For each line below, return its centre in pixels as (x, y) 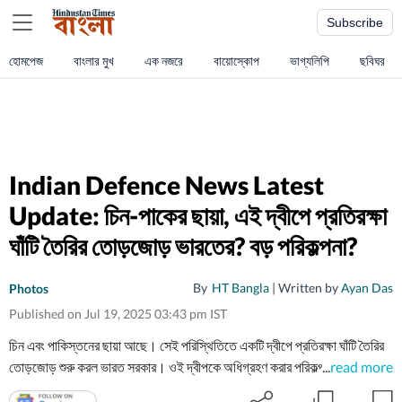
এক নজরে (164, 61)
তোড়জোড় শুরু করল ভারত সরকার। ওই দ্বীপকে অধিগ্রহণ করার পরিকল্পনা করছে (185, 367)
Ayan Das (367, 288)
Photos (29, 288)
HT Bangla (240, 288)
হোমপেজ (26, 61)
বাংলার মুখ (94, 61)
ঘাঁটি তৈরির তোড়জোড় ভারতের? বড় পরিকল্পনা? (183, 246)
